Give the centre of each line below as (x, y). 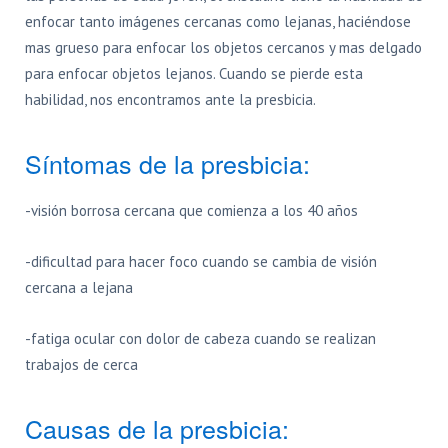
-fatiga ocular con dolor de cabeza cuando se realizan (200, 338)
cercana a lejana (79, 287)
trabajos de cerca (81, 364)
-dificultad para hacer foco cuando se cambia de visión (201, 261)
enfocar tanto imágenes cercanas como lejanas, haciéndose (218, 21)
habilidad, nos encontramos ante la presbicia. (170, 99)
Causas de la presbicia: (157, 428)
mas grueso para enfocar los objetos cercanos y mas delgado (223, 47)
